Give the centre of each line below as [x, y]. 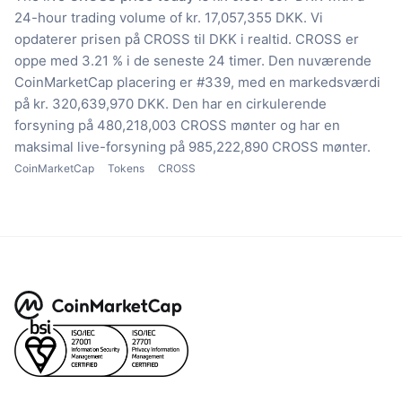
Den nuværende [320, 61]
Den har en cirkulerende [249, 104]
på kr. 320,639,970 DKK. [92, 104]
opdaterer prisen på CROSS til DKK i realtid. [153, 39]
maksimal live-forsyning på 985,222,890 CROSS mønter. [192, 147]
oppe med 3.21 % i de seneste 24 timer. [140, 61]
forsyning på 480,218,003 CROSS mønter [145, 126]
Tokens [126, 169]
